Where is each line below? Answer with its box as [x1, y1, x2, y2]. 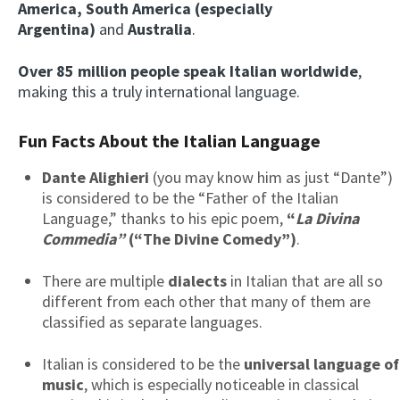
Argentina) [18, 19, 96, 40]
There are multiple [42, 270, 168, 291]
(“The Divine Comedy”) [125, 228, 296, 249]
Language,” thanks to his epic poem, [42, 207, 287, 229]
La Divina [296, 207, 359, 229]
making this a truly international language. [18, 81, 300, 103]
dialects [168, 270, 227, 291]
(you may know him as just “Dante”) [149, 166, 393, 187]
